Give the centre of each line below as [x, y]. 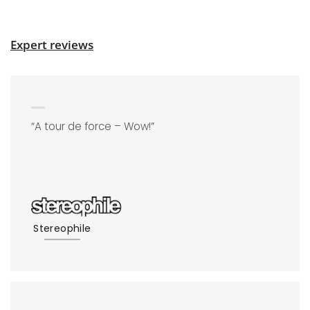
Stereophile [62, 228]
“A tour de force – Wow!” [93, 127]
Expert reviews [52, 44]
